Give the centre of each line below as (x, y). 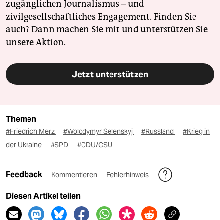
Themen (21, 119)
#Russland (158, 131)
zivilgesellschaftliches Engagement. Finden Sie (101, 17)
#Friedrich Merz (31, 131)
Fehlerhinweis (128, 175)
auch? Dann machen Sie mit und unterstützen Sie (107, 30)
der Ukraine (25, 145)
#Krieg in (196, 131)
